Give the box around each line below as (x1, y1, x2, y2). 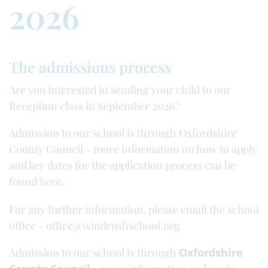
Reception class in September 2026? (9, 99, 182, 113)
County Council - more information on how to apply (9, 142, 257, 156)
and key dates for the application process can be (9, 158, 236, 172)
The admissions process (9, 57, 171, 77)
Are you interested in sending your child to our (9, 83, 231, 97)
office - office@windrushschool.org (9, 218, 182, 233)
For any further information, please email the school (9, 202, 259, 217)
